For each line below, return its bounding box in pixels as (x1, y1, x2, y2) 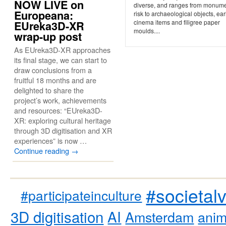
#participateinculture (21, 186, 142, 204)
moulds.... (134, 26, 160, 35)
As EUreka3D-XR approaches (14, 44, 110, 55)
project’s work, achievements (14, 95, 106, 105)
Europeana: (14, 8, 73, 23)
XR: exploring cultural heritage (14, 115, 111, 126)
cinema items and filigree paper (134, 17, 220, 26)
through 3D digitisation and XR (14, 125, 112, 136)
